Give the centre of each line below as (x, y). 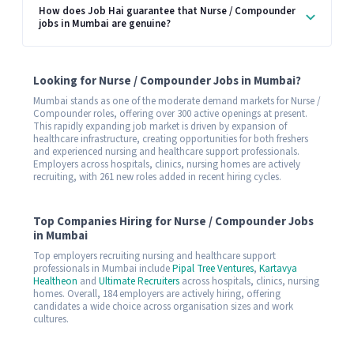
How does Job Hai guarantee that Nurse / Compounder (167, 11)
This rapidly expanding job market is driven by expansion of (160, 126)
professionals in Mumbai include (103, 268)
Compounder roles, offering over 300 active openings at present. (170, 113)
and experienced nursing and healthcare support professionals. (166, 151)
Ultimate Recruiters (139, 281)
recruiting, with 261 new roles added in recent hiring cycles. (157, 177)
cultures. (51, 319)
